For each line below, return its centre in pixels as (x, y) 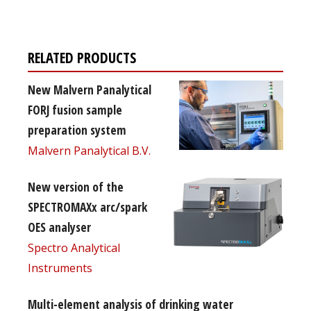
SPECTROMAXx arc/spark (87, 207)
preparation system (77, 130)
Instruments (60, 268)
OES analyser (59, 227)
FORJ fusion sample (75, 110)
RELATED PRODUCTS (82, 58)
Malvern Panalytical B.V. (89, 151)
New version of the (76, 187)
